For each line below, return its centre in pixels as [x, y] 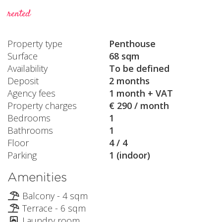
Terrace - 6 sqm [54, 208]
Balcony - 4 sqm [55, 196]
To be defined [139, 68]
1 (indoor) [130, 155]
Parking [22, 155]
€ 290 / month [139, 105]
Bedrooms [29, 118]
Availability [28, 68]
